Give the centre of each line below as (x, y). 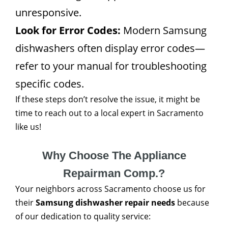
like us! (28, 127)
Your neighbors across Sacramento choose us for (110, 189)
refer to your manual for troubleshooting (111, 66)
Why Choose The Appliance (114, 155)
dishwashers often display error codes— (110, 48)
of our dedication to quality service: (83, 216)
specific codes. (50, 84)
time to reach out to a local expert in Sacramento (109, 113)
